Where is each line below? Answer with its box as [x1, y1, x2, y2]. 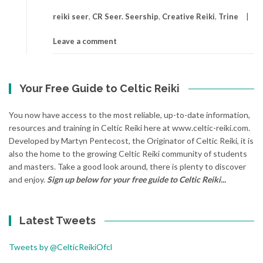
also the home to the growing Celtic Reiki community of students [9, 149, 247, 159]
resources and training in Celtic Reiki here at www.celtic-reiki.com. [9, 123, 250, 133]
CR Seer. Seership [92, 12, 159, 22]
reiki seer [53, 12, 89, 22]
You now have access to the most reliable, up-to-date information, [9, 110, 250, 120]
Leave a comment [53, 36, 117, 46]
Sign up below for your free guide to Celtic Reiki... [47, 174, 226, 185]
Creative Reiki [162, 12, 215, 22]
